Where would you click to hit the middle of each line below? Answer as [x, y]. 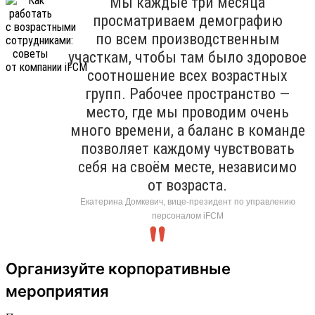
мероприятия [57, 291]
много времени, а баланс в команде [187, 130]
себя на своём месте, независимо [187, 167]
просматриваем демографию [187, 20]
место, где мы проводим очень [187, 112]
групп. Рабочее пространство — [187, 94]
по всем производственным [187, 39]
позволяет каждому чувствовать [187, 148]
